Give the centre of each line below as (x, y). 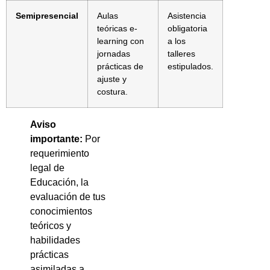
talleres (181, 53)
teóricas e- (117, 28)
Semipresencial (47, 15)
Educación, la (59, 182)
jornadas (114, 53)
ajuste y (112, 79)
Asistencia (187, 15)
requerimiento (60, 153)
